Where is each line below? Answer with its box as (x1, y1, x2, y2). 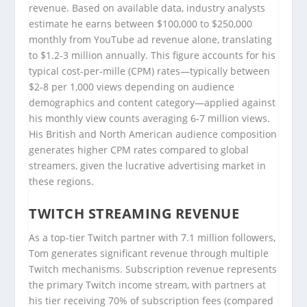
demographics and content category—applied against (29, 96, 276, 110)
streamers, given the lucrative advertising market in (29, 159, 267, 173)
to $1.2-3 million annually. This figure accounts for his (29, 49, 276, 62)
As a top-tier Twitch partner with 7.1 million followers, (29, 230, 276, 244)
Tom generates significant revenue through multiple (29, 246, 269, 260)
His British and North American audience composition (29, 127, 278, 141)
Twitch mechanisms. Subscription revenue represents (29, 262, 278, 275)
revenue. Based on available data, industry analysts (29, 1, 266, 15)
